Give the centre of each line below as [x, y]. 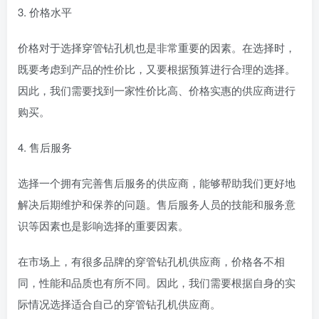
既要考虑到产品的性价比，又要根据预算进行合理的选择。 [157, 69]
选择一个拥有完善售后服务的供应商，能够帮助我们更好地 [157, 183]
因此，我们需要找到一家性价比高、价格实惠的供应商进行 [157, 90]
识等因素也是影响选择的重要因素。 [103, 225]
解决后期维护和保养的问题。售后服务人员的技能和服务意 [157, 204]
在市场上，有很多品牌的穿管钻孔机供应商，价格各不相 [151, 261]
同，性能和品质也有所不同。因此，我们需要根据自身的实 [157, 282]
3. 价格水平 [45, 12]
